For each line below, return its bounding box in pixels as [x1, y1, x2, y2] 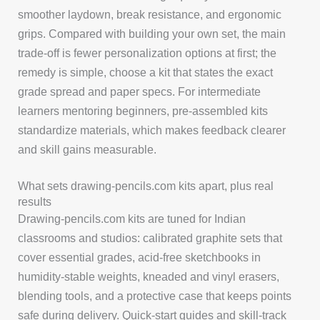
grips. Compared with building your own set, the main [18, 26, 286, 40]
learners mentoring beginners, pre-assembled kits [18, 104, 269, 117]
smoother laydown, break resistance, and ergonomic [18, 7, 282, 21]
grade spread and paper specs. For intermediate [18, 84, 261, 98]
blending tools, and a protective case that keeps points [18, 289, 292, 303]
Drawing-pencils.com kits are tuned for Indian [18, 212, 246, 226]
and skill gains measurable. [18, 142, 157, 156]
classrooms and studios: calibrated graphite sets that [18, 231, 283, 245]
